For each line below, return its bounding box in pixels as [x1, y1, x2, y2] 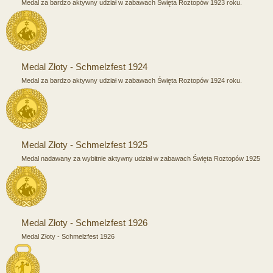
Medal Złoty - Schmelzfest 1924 [21, 61, 147, 72]
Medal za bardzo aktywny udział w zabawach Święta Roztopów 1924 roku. [21, 76, 242, 84]
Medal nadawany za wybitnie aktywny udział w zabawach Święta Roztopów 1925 [21, 154, 260, 162]
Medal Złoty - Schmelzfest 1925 [21, 139, 147, 150]
